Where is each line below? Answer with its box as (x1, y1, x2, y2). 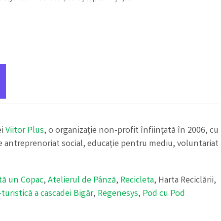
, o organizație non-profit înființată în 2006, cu (44, 124, 219, 138)
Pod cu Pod (143, 187, 185, 201)
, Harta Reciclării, (154, 174, 216, 187)
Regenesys (98, 187, 138, 201)
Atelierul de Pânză (48, 174, 116, 187)
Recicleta (120, 174, 154, 187)
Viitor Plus (5, 124, 44, 138)
